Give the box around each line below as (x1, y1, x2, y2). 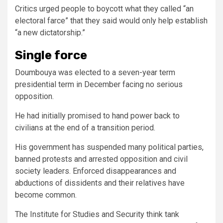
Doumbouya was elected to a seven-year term (15, 68, 175, 77)
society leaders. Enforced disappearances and (15, 166, 176, 176)
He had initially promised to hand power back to (15, 111, 180, 120)
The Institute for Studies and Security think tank (15, 210, 179, 219)
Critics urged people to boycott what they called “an (15, 4, 194, 13)
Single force (15, 48, 87, 62)
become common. (15, 190, 77, 200)
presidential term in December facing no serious (15, 80, 183, 89)
